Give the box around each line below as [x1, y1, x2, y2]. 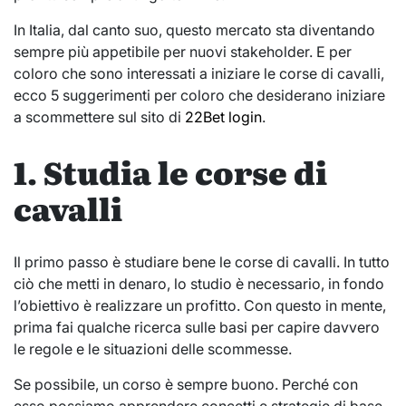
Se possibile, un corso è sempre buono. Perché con [14, 375, 358, 394]
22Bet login [185, 108, 262, 126]
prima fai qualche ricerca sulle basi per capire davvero [14, 318, 380, 337]
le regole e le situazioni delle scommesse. [14, 340, 292, 359]
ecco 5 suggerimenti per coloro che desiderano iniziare [14, 86, 385, 104]
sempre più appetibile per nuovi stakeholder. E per [14, 43, 352, 61]
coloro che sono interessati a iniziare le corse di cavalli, [14, 64, 384, 82]
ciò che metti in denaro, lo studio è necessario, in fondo [14, 275, 384, 294]
